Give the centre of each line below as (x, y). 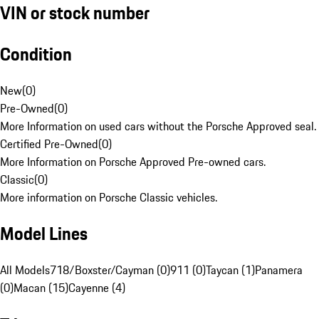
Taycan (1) (230, 270)
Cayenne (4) (97, 288)
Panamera (279, 270)
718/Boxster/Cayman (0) (110, 270)
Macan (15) (41, 288)
